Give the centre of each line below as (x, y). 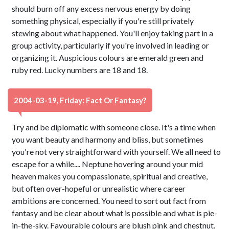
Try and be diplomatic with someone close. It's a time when (114, 127)
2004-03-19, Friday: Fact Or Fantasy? (80, 100)
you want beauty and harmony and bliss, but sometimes (108, 139)
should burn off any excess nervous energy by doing (101, 8)
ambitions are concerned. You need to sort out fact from (109, 201)
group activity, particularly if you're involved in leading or (111, 45)
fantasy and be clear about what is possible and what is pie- (115, 213)
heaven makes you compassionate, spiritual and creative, (110, 176)
